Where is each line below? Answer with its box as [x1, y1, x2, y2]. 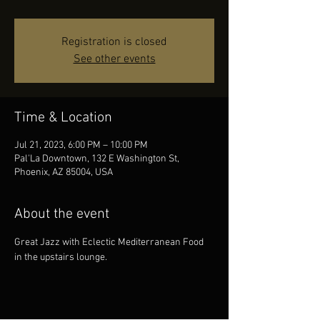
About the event [14, 206, 109, 223]
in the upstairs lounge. [14, 251, 107, 264]
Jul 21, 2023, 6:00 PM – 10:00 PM [14, 139, 148, 151]
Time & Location [14, 109, 112, 126]
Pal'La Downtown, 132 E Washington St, [14, 153, 179, 165]
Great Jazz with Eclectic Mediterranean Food [14, 236, 206, 249]
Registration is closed [61, 35, 167, 49]
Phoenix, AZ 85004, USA [14, 166, 113, 179]
